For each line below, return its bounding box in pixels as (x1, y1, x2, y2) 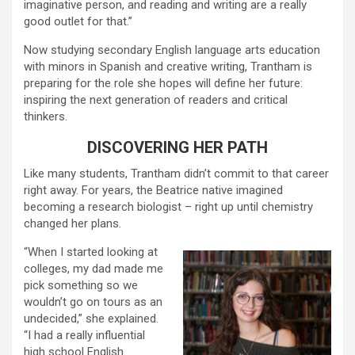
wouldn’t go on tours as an (24, 295, 162, 310)
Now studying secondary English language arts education (24, 43, 320, 58)
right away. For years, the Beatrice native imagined (24, 183, 283, 198)
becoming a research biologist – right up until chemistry (24, 200, 313, 215)
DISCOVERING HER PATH (87, 138, 268, 158)
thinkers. (24, 109, 67, 124)
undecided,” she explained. (24, 311, 158, 326)
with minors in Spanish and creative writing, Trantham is (24, 59, 312, 74)
